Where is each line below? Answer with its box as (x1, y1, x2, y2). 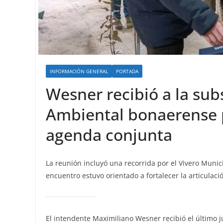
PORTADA (116, 68, 138, 75)
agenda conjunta (46, 124, 172, 145)
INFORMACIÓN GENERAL (50, 68, 108, 75)
